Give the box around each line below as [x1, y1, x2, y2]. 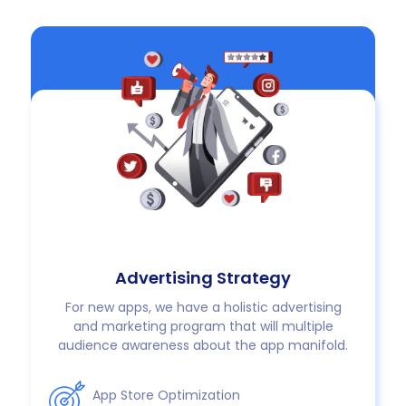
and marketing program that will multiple [72, 316, 333, 335]
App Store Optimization [92, 385, 241, 404]
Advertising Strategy [115, 266, 291, 289]
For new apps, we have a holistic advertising [64, 297, 342, 316]
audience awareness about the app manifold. [58, 335, 348, 354]
